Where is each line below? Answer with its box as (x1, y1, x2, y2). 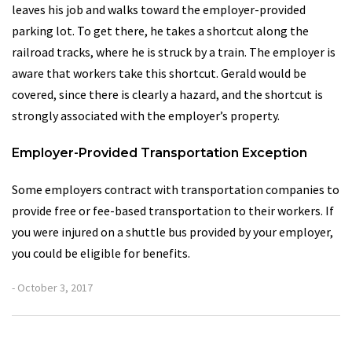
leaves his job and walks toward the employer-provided (12, 2, 306, 17)
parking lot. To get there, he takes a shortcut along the (12, 23, 309, 38)
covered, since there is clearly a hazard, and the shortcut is (12, 86, 323, 102)
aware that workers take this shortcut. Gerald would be (12, 65, 306, 81)
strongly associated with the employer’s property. (12, 108, 280, 123)
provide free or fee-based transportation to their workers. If (12, 203, 334, 218)
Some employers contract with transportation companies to (12, 181, 339, 197)
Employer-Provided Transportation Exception (12, 145, 307, 160)
